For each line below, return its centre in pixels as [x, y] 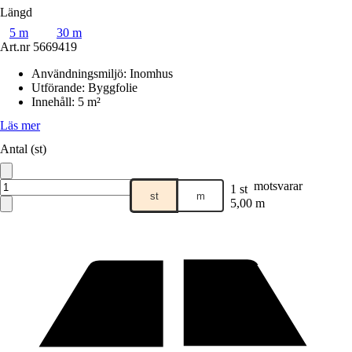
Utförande [57, 88]
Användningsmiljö [77, 73]
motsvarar [278, 186]
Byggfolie [113, 88]
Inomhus [151, 73]
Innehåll [51, 102]
